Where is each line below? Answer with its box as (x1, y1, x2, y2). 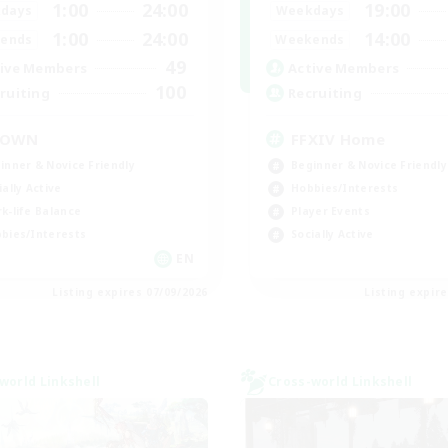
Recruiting (288, 83, 362, 102)
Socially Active (291, 227, 374, 241)
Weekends (275, 30, 345, 48)
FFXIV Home (291, 129, 385, 149)
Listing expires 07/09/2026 (52, 285, 208, 299)
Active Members (288, 58, 400, 77)
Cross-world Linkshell (268, 373, 413, 390)
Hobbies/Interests (291, 181, 399, 195)
